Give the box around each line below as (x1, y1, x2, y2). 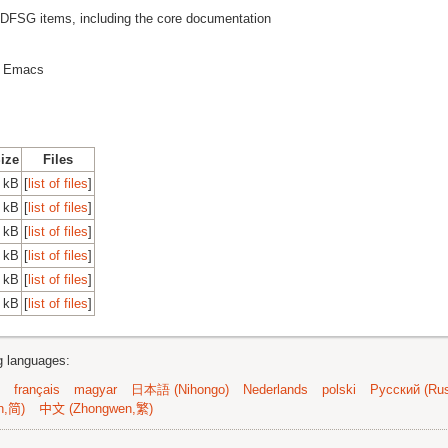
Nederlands (243, 381, 308, 397)
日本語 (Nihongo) (131, 381, 229, 397)
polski (322, 381, 356, 397)
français (14, 381, 60, 397)
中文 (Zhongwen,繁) (39, 400, 153, 416)
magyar (74, 381, 117, 397)
